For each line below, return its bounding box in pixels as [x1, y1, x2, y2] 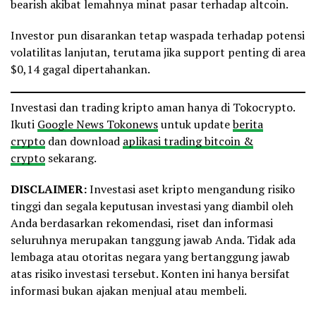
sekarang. [45, 150, 97, 166]
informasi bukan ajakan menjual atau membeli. [11, 283, 247, 299]
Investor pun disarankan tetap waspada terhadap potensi [11, 28, 305, 44]
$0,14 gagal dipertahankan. [11, 61, 150, 78]
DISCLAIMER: [11, 181, 90, 197]
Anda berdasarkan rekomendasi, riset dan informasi [11, 215, 273, 231]
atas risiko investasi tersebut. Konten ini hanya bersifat [11, 266, 290, 282]
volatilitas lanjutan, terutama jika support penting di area [11, 44, 305, 61]
